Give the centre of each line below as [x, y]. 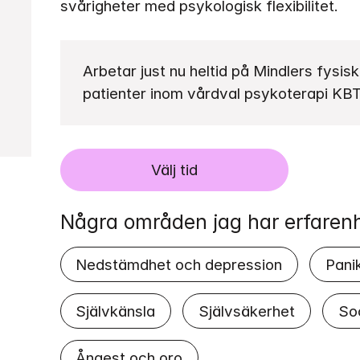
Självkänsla [116, 311]
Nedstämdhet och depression [179, 264]
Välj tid [174, 170]
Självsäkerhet [246, 311]
